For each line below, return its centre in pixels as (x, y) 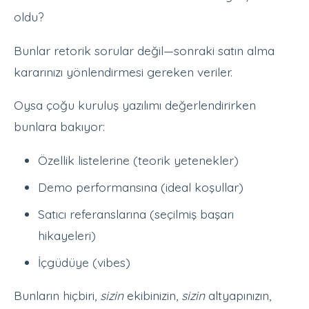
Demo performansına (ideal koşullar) (141, 187)
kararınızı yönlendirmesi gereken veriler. (123, 71)
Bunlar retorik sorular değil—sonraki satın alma (144, 50)
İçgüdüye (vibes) (84, 262)
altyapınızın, (238, 296)
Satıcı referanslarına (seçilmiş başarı (136, 213)
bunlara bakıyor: (59, 127)
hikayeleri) (67, 235)
